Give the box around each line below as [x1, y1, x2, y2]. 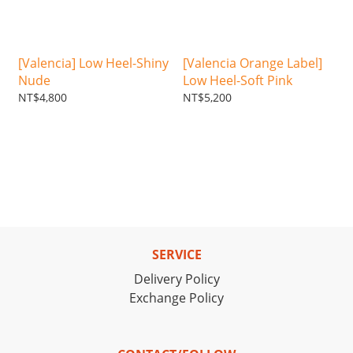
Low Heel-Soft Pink [183, 72, 292, 90]
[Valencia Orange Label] [183, 54, 322, 72]
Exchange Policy [129, 289, 224, 307]
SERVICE [151, 246, 202, 264]
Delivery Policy [133, 270, 220, 288]
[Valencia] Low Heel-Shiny [18, 54, 169, 72]
